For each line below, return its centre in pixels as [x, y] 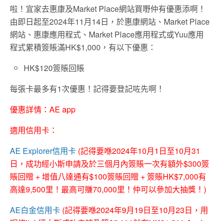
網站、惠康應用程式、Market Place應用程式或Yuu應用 [107, 34]
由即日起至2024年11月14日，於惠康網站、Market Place [110, 21]
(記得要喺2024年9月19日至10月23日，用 [135, 210]
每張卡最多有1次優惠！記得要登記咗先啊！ [87, 88]
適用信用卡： [34, 130]
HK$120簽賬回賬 [54, 68]
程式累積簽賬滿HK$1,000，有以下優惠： [83, 47]
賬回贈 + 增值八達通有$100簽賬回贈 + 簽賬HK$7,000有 [108, 176]
